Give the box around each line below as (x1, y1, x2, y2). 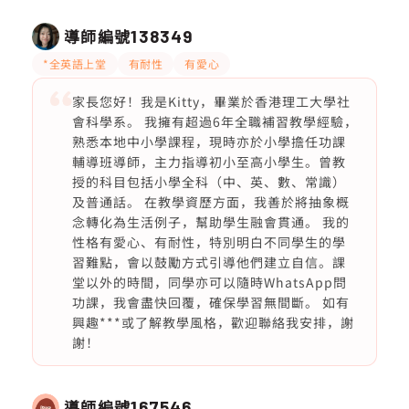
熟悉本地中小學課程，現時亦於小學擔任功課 (71, 132, 346, 151)
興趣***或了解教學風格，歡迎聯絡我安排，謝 (71, 313, 354, 331)
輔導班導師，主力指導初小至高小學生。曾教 (71, 152, 346, 171)
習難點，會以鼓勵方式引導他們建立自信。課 (71, 253, 346, 271)
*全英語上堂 (43, 56, 107, 71)
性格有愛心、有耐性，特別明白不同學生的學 (71, 233, 346, 251)
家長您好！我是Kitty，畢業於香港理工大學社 (71, 92, 351, 110)
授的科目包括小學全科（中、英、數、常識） (71, 173, 346, 191)
